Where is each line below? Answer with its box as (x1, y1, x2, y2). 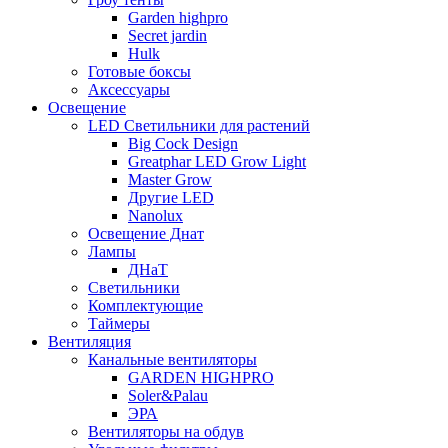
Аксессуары (88, 80, 170, 98)
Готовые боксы (88, 62, 191, 80)
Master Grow (128, 170, 212, 188)
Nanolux (128, 206, 183, 224)
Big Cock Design (128, 134, 238, 152)
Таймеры (88, 314, 150, 332)
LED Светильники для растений (88, 116, 310, 134)
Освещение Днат (88, 224, 204, 242)
